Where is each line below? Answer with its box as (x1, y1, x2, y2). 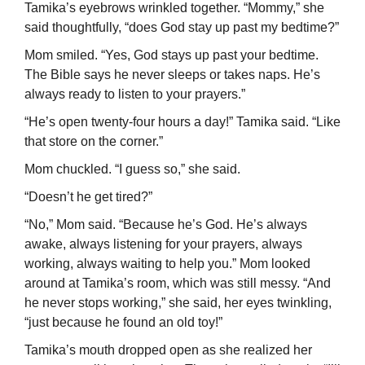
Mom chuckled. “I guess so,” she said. (24, 162, 240, 177)
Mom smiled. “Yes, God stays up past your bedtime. (24, 48, 319, 63)
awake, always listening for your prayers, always (24, 237, 302, 252)
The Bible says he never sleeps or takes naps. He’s (24, 68, 320, 82)
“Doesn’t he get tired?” (24, 190, 152, 204)
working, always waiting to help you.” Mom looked (24, 257, 310, 271)
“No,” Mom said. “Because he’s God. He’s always (24, 218, 307, 232)
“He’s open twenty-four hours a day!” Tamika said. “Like (24, 115, 341, 130)
